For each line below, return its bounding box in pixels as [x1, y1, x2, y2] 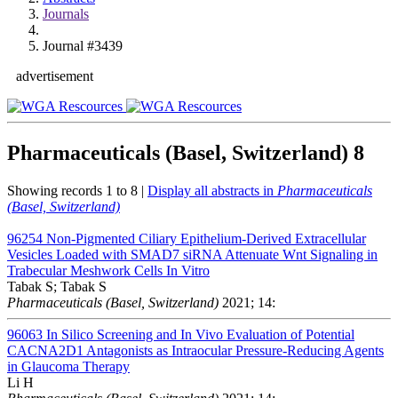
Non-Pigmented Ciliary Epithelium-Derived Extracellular [46, 230, 366, 246]
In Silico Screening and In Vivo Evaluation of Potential [46, 326, 354, 342]
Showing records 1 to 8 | [7, 182, 147, 198]
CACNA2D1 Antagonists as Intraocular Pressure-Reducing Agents [7, 342, 384, 358]
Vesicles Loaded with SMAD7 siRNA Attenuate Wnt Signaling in [7, 246, 378, 262]
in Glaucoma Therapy [7, 358, 130, 374]
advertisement [16, 68, 93, 84]
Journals [43, 6, 89, 21]
